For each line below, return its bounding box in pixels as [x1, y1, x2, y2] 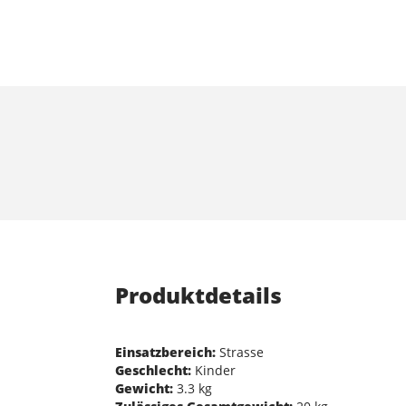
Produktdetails [115, 280, 282, 311]
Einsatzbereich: [115, 343, 216, 362]
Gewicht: [115, 380, 173, 398]
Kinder [191, 362, 236, 380]
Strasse [216, 343, 264, 362]
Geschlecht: [115, 362, 191, 380]
